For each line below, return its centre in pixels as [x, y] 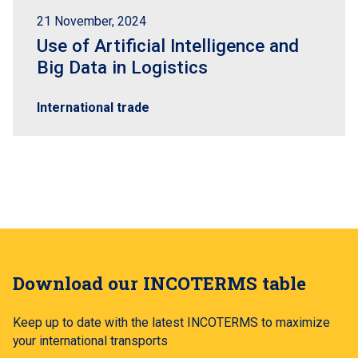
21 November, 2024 [91, 21]
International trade [93, 107]
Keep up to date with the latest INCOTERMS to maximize [171, 322]
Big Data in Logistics [122, 67]
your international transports [90, 340]
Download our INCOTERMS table [159, 282]
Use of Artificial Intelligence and [168, 46]
